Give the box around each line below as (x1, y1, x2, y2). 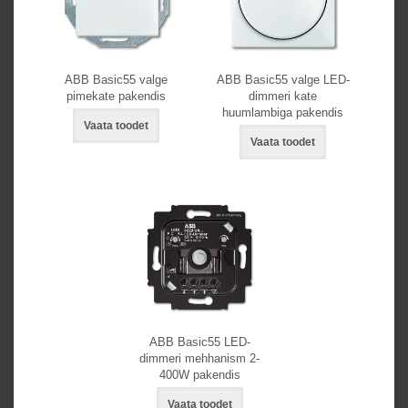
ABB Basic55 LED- (148, 335, 250, 350)
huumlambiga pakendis (222, 106, 343, 120)
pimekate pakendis (66, 89, 166, 104)
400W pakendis (158, 368, 240, 382)
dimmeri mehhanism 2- (139, 352, 260, 366)
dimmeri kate (249, 89, 317, 104)
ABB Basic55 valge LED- (216, 73, 350, 87)
